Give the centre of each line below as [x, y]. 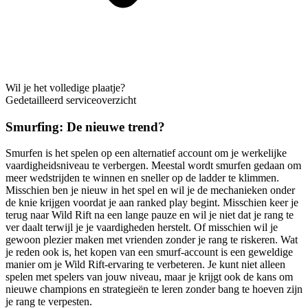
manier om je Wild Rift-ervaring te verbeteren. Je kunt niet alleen [145, 265]
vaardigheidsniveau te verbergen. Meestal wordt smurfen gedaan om [153, 166]
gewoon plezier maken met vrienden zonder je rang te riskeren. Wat [152, 240]
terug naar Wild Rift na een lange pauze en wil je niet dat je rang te [150, 215]
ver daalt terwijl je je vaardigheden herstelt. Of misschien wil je [142, 228]
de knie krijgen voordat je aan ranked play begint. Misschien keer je [152, 203]
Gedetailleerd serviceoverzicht [71, 100]
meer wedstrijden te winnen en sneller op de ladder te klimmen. [142, 178]
